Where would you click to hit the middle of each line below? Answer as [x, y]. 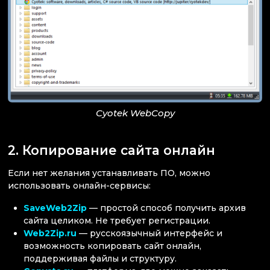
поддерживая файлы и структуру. [100, 259]
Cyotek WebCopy [135, 113]
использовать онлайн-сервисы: [79, 185]
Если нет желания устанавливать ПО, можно [109, 173]
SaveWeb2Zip [55, 208]
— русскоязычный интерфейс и [150, 233]
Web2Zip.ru [50, 233]
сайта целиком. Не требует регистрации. [117, 221]
